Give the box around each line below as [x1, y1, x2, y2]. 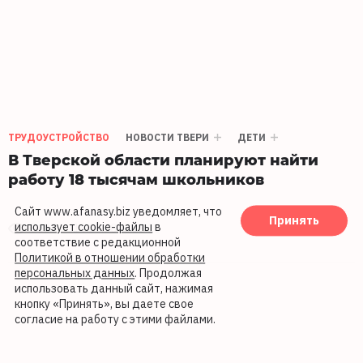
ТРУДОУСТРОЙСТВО [8, 131, 109, 144]
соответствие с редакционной [15, 235, 181, 250]
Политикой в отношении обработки [15, 250, 206, 266]
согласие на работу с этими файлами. [15, 312, 216, 327]
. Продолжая [135, 266, 203, 281]
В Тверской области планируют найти [8, 149, 318, 170]
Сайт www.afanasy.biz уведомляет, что [15, 204, 223, 220]
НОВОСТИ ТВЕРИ [126, 131, 209, 144]
